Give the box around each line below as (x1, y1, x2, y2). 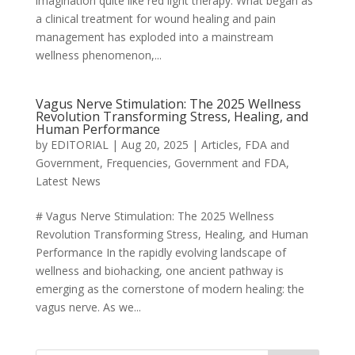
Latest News (35, 174, 101, 189)
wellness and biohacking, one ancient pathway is (35, 263, 284, 278)
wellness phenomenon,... (35, 48, 162, 63)
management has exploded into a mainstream (35, 29, 273, 44)
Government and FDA (174, 155, 286, 170)
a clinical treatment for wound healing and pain (35, 11, 276, 26)
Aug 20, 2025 (120, 137, 189, 152)
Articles (200, 137, 239, 152)
